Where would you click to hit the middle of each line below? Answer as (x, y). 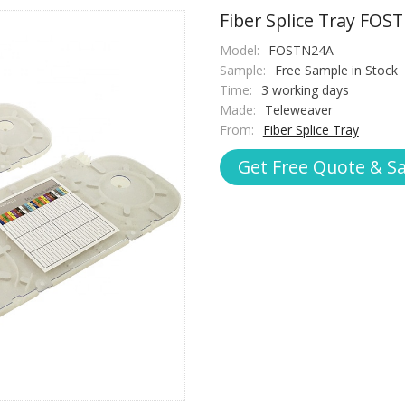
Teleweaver (298, 110)
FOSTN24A (301, 51)
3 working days (305, 90)
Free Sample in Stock (336, 71)
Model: (239, 51)
